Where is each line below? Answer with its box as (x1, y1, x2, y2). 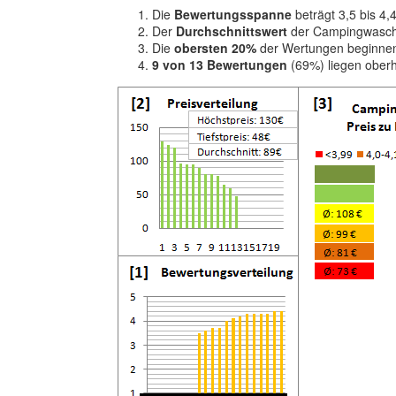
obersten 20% (174, 39, 256, 57)
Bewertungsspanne (174, 5, 292, 23)
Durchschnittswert (176, 22, 287, 40)
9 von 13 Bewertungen (152, 56, 287, 73)
